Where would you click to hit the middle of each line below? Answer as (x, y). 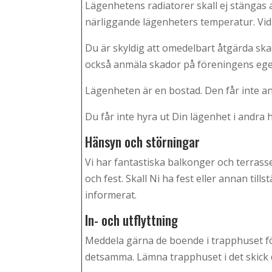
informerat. (111, 195)
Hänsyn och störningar (143, 142)
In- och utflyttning (132, 220)
